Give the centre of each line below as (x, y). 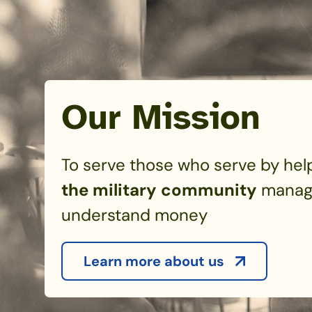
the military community (159, 189)
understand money (134, 214)
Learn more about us (154, 261)
